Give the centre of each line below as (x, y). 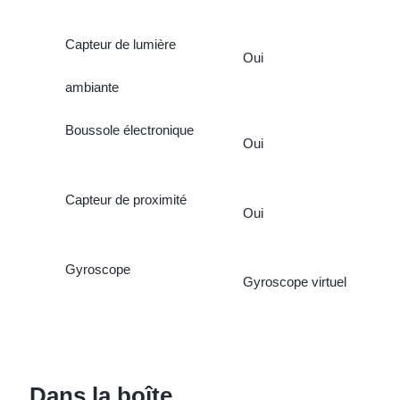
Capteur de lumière (120, 44)
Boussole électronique (129, 129)
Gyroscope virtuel (294, 282)
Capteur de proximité (125, 199)
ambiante (92, 87)
